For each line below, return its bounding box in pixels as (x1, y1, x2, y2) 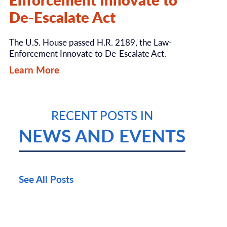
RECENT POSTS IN (51, 106, 154, 124)
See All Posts (19, 172, 74, 186)
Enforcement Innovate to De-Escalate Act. (9, 47, 166, 59)
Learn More (9, 63, 59, 77)
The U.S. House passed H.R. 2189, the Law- (9, 35, 172, 48)
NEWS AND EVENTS (19, 122, 186, 147)
